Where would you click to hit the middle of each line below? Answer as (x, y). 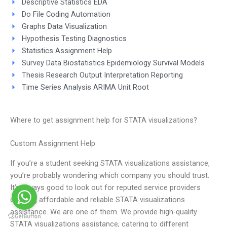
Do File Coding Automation (66, 14)
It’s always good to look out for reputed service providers (105, 187)
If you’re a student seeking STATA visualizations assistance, (110, 163)
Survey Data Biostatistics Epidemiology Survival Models (113, 63)
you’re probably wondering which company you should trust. (110, 175)
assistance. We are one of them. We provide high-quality (104, 212)
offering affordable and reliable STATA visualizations (98, 199)
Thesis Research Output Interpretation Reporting (102, 75)
